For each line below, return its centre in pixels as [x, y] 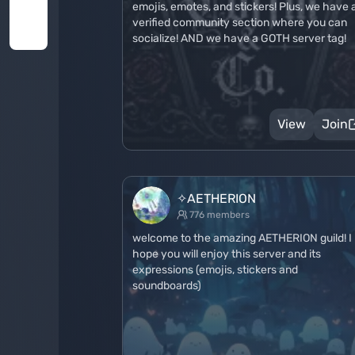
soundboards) [167, 286]
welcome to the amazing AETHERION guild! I [242, 238]
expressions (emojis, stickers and [215, 270]
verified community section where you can [240, 23]
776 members [219, 215]
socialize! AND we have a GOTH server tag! [239, 38]
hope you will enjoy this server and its [227, 254]
